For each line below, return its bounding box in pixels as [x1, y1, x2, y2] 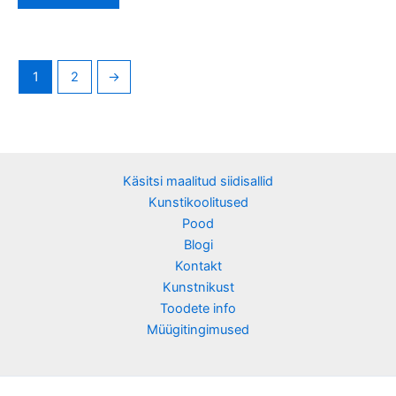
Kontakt [174, 258, 222, 275]
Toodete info [160, 301, 236, 317]
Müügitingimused [147, 322, 249, 339]
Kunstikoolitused [148, 194, 248, 211]
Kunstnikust [162, 279, 234, 296]
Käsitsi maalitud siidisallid [123, 173, 273, 190]
